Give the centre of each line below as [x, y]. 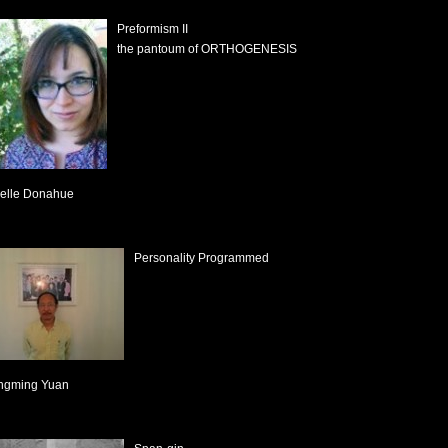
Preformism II [152, 29]
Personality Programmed [201, 258]
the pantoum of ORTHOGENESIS [207, 49]
